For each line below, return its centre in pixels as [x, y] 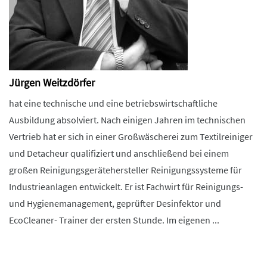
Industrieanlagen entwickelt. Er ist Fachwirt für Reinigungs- [126, 187]
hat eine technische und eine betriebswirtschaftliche [113, 103]
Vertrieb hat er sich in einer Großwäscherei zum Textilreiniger [131, 136]
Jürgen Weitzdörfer [52, 83]
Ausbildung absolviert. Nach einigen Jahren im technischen [127, 120]
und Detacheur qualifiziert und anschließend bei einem [119, 153]
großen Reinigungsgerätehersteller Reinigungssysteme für [125, 170]
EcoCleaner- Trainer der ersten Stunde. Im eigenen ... [114, 220]
